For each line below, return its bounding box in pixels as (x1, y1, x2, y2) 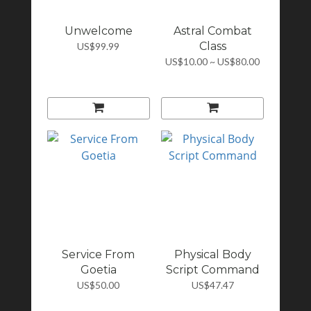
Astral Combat (173, 24, 252, 37)
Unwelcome (64, 24, 133, 37)
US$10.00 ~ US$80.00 (165, 55, 260, 67)
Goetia (80, 263, 117, 277)
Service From (62, 248, 135, 262)
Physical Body (174, 248, 251, 262)
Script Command (165, 263, 260, 277)
